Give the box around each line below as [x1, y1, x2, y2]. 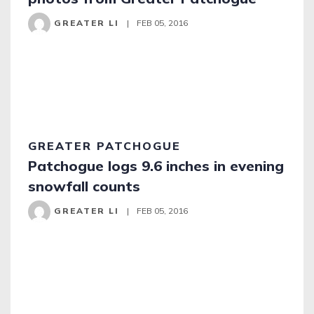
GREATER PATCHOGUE [28, 139, 181, 153]
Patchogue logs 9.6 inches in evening [28, 157, 284, 175]
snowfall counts [28, 177, 140, 195]
